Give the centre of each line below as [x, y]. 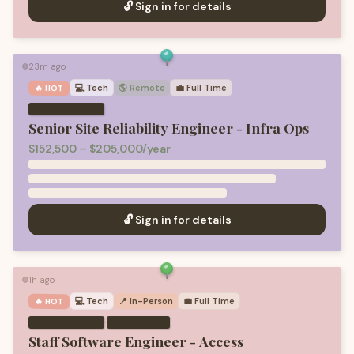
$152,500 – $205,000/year [100, 149]
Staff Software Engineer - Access [136, 341]
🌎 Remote [142, 88]
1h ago [41, 280]
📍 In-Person [146, 301]
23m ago [47, 66]
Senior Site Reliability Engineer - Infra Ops [169, 128]
